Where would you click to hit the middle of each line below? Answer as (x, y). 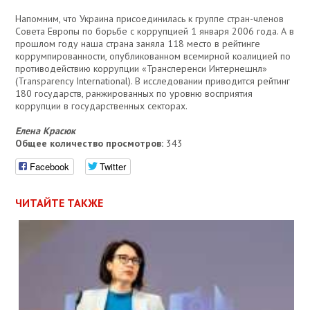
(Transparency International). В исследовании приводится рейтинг (153, 81)
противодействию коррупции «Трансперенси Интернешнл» (142, 69)
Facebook (50, 167)
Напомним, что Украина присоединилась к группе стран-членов (150, 19)
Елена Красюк (46, 131)
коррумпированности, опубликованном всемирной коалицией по (153, 56)
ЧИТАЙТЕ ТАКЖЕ (60, 203)
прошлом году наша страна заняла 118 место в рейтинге (138, 44)
